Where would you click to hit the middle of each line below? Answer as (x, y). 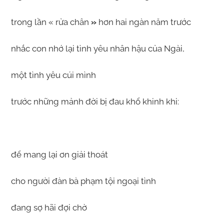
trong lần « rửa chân (50, 22)
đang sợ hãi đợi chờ (49, 208)
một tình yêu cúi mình (53, 75)
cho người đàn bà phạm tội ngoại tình (83, 181)
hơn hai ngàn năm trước (143, 22)
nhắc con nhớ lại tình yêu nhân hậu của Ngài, (97, 49)
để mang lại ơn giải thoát (59, 155)
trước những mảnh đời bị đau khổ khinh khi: (95, 102)
